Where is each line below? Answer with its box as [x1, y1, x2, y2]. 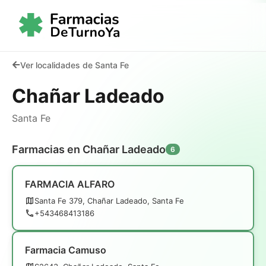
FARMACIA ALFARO [25, 178, 115, 190]
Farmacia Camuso [25, 243, 106, 256]
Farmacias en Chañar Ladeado [12, 142, 166, 156]
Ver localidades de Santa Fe [20, 59, 129, 70]
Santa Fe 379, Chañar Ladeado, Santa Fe [34, 195, 184, 205]
